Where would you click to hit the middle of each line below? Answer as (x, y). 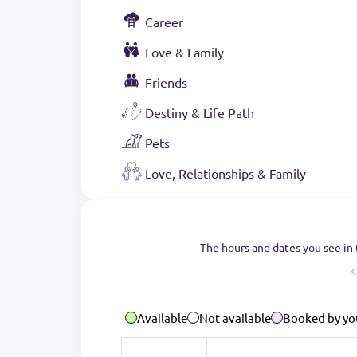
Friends (166, 82)
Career (164, 22)
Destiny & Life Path (200, 113)
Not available (235, 318)
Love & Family (184, 52)
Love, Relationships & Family (226, 173)
